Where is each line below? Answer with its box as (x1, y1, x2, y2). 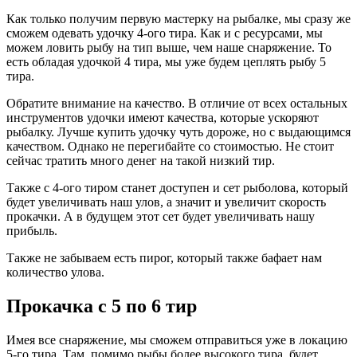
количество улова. (6, 265, 104, 280)
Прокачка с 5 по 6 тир (6, 296, 197, 317)
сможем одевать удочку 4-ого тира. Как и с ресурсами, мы (6, 26, 323, 41)
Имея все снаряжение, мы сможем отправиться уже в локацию (6, 332, 347, 347)
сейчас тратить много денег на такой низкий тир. (6, 154, 278, 168)
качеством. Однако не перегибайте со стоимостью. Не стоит (6, 139, 334, 154)
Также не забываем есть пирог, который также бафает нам (6, 251, 322, 265)
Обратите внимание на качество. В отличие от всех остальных (6, 96, 347, 111)
